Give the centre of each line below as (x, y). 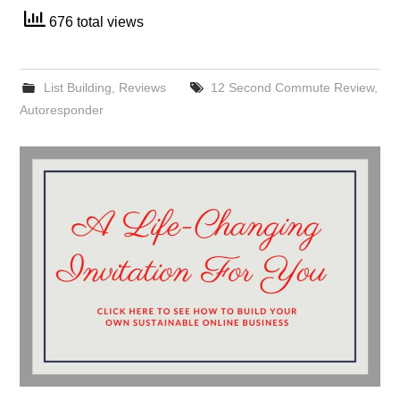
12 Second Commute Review (292, 87)
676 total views (95, 21)
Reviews (142, 87)
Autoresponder (62, 110)
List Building (77, 87)
